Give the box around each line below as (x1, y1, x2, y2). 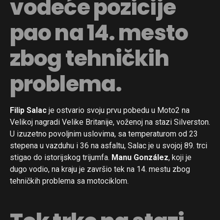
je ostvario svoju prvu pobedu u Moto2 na (47, 105, 190, 115)
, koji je (168, 152, 192, 162)
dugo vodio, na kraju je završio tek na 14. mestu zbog (10, 164, 190, 174)
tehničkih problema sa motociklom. (10, 176, 129, 186)
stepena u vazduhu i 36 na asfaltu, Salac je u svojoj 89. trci (10, 140, 207, 150)
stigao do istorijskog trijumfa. (10, 152, 111, 162)
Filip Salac (10, 105, 47, 115)
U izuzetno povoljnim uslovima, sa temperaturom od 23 (10, 129, 198, 138)
